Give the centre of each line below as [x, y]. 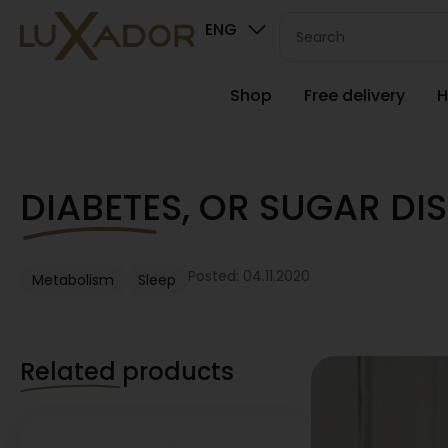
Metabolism [73, 280]
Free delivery [354, 95]
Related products [127, 371]
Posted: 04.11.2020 [249, 276]
